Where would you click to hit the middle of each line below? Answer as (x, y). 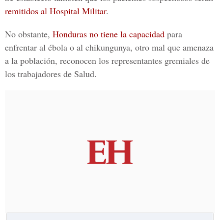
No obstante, (29, 34)
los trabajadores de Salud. (51, 74)
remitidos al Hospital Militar (55, 11)
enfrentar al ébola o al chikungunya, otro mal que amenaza (109, 47)
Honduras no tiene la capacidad (109, 34)
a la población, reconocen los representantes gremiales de (107, 60)
